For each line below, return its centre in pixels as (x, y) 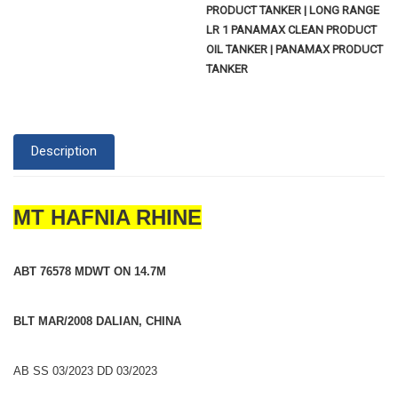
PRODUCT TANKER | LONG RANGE (293, 10)
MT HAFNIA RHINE (107, 217)
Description (64, 151)
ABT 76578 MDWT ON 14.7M (90, 271)
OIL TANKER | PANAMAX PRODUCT (295, 49)
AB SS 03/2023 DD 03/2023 (85, 370)
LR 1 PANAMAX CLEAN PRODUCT (292, 30)
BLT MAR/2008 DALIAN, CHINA (97, 321)
